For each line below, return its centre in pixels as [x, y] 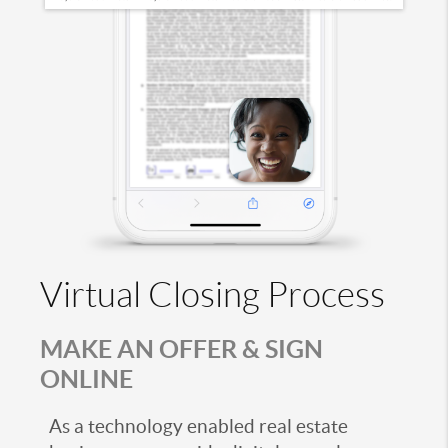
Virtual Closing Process [212, 294]
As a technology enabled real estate [198, 426]
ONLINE [86, 378]
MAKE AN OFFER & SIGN [181, 348]
